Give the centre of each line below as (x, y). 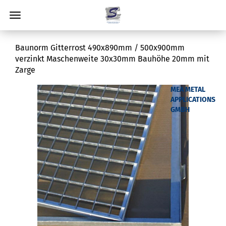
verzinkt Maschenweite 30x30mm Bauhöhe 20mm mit (112, 59)
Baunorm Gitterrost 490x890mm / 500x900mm (100, 48)
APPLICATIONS (193, 100)
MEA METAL (188, 90)
